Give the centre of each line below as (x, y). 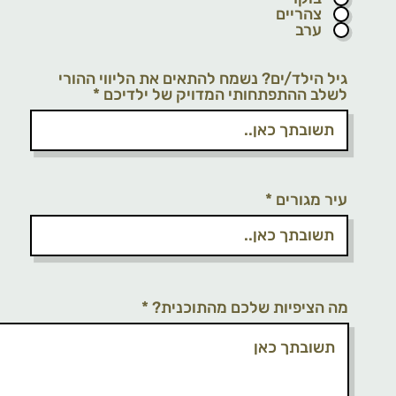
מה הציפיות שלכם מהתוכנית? (250, 308)
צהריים (299, 14)
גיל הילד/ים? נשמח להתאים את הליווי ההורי (203, 79)
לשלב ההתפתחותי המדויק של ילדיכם (225, 95)
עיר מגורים (312, 200)
